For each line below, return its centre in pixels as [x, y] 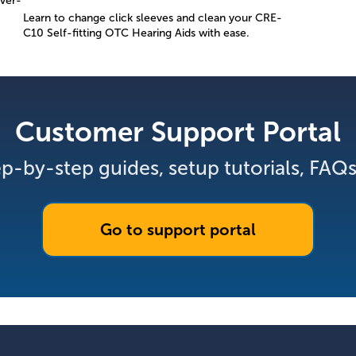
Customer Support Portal [178, 131]
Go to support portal [178, 229]
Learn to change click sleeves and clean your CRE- [153, 17]
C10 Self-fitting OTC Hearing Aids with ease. [137, 33]
